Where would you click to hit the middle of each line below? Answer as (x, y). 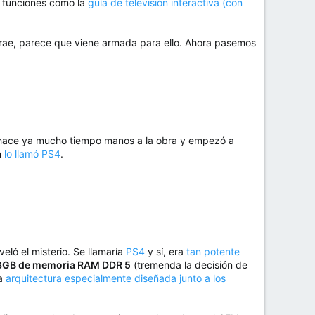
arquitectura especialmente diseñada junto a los (116, 278)
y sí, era (166, 252)
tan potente (213, 252)
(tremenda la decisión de (189, 265)
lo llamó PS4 (32, 154)
